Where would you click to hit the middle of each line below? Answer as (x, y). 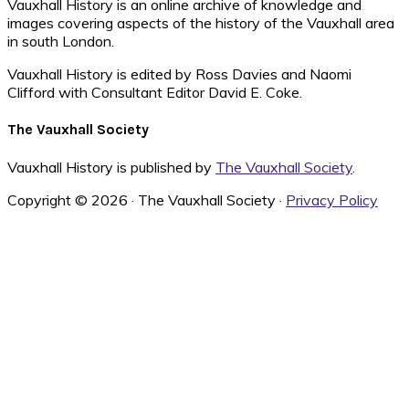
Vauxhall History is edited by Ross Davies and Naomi (179, 74)
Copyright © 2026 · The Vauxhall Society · (147, 199)
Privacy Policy (332, 199)
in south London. (61, 42)
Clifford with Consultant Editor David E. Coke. (155, 93)
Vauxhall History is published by (111, 167)
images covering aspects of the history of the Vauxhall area (201, 23)
